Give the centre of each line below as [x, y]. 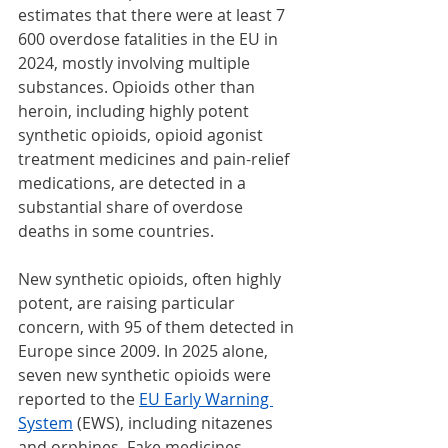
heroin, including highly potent [135, 111]
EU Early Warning [206, 399]
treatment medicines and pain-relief [155, 159]
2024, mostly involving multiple [136, 63]
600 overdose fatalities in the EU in [150, 39]
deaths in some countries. [116, 231]
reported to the [78, 399]
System [45, 423]
